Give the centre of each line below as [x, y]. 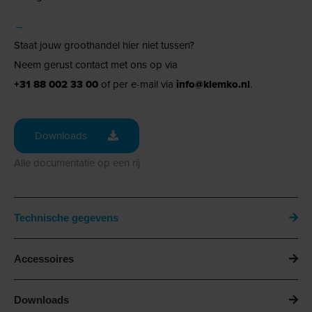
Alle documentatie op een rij [77, 163]
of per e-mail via [137, 84]
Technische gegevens [66, 217]
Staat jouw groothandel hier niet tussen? [104, 45]
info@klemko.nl [213, 84]
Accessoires [44, 258]
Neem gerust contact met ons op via [96, 64]
